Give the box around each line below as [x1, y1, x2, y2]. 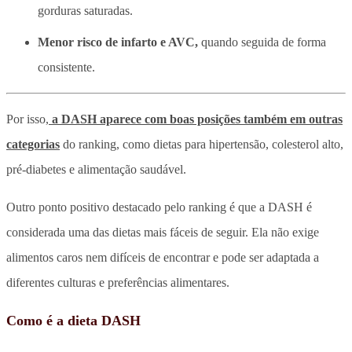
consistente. [38, 60, 95, 74]
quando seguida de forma [198, 35, 326, 49]
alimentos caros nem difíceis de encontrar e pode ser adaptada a [6, 250, 319, 264]
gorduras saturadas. [38, 3, 133, 17]
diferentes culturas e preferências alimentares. [6, 275, 229, 289]
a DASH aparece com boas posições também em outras [49, 112, 343, 126]
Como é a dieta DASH [6, 312, 141, 328]
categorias [6, 137, 60, 151]
